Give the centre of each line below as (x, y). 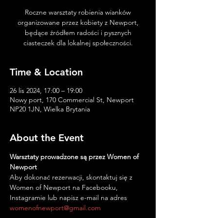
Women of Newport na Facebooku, (65, 187)
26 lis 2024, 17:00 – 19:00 (46, 91)
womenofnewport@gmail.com (55, 208)
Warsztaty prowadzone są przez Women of (75, 157)
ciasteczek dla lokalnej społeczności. (78, 43)
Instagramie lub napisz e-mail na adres (69, 198)
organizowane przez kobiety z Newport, (78, 22)
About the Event (47, 138)
